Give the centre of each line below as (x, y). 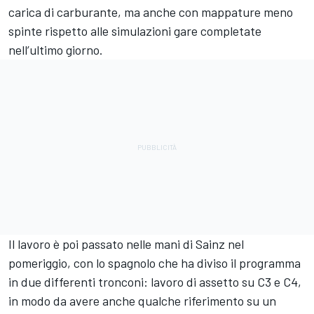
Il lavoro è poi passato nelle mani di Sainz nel (126, 244)
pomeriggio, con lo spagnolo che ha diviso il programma (155, 262)
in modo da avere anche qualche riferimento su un (142, 300)
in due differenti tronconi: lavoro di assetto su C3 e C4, (155, 281)
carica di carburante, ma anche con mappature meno (151, 12)
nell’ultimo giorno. (56, 49)
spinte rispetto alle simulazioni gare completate (135, 30)
